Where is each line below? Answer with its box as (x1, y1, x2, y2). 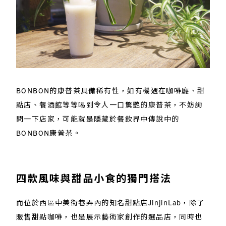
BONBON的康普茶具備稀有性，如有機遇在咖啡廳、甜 (16, 86, 205, 95)
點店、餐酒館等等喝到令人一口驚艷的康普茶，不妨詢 (16, 100, 203, 109)
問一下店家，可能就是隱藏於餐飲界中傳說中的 (16, 114, 180, 124)
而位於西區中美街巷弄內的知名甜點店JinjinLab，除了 (16, 198, 205, 207)
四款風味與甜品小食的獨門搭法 (16, 172, 172, 185)
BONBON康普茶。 (16, 128, 81, 138)
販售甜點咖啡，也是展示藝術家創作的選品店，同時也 (16, 212, 203, 221)
